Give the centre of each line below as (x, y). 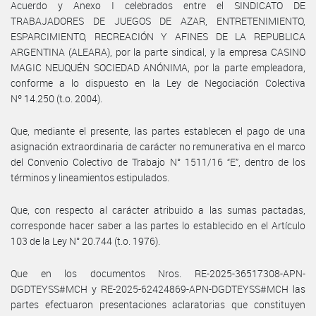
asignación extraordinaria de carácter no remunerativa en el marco (158, 146)
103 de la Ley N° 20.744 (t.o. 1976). (85, 241)
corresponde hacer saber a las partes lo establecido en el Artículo (158, 225)
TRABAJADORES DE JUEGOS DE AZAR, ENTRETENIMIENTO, (158, 20)
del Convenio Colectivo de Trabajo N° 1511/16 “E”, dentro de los (158, 162)
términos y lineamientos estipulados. (90, 177)
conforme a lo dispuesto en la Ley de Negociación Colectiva (158, 83)
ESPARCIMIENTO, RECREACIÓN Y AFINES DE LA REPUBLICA (158, 36)
